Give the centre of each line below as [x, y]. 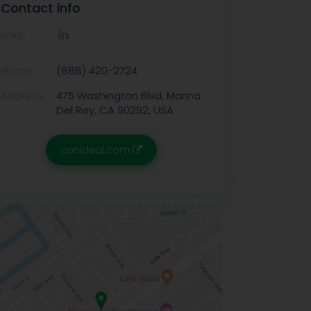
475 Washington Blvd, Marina [128, 95]
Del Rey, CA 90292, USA [115, 110]
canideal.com [96, 150]
